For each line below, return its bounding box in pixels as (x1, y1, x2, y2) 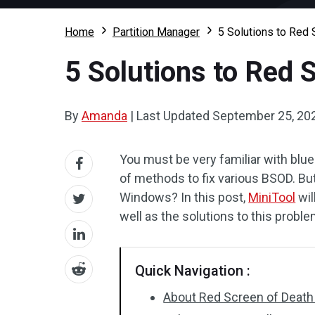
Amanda (82, 108, 127, 123)
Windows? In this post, (120, 190, 249, 205)
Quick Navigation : (135, 262, 251, 279)
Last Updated (134, 108, 212, 123)
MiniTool (248, 190, 296, 205)
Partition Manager (112, 25, 200, 39)
